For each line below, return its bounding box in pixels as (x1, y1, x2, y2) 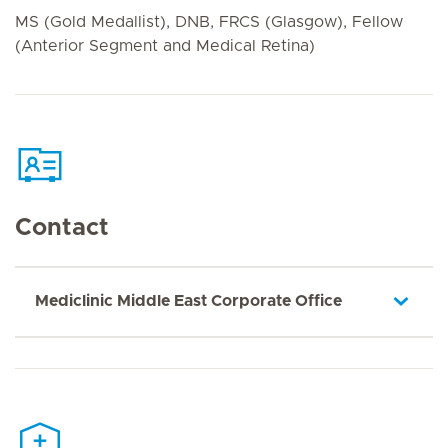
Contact (15, 216, 109, 240)
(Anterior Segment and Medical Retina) (15, 37, 315, 54)
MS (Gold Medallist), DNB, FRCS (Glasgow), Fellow (15, 13, 403, 30)
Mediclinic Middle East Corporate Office (35, 293, 342, 309)
